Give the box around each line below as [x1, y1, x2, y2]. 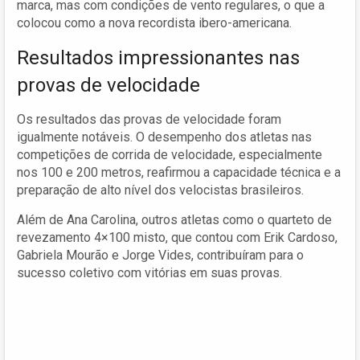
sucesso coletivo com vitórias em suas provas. [17, 264, 282, 280]
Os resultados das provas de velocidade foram [17, 111, 281, 127]
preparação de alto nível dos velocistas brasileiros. [17, 182, 304, 198]
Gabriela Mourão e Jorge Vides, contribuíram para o [17, 247, 304, 263]
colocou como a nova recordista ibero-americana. [17, 14, 292, 31]
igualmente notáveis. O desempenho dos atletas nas [17, 129, 312, 145]
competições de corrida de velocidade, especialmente [17, 146, 322, 162]
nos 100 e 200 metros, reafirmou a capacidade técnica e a [17, 164, 341, 180]
